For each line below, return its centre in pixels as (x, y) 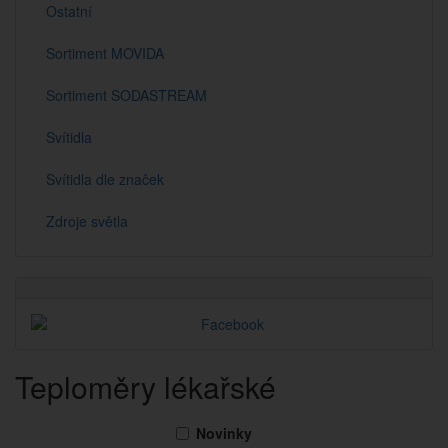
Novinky (224, 433)
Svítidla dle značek (105, 179)
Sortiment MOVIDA (105, 53)
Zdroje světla (87, 221)
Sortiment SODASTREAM (126, 95)
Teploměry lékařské (145, 386)
